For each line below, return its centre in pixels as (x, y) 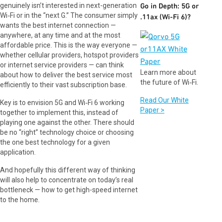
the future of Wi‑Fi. (169, 82)
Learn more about (168, 72)
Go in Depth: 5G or (169, 6)
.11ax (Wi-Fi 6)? (165, 17)
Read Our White (164, 100)
